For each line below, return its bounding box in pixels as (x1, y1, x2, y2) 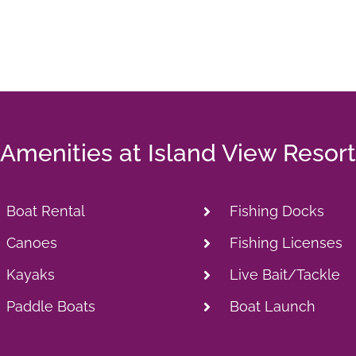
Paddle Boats (6, 297, 95, 315)
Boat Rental (6, 202, 85, 219)
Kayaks (6, 265, 55, 283)
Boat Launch (229, 297, 315, 315)
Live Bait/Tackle (229, 265, 340, 283)
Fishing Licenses (229, 234, 342, 251)
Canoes (6, 234, 57, 251)
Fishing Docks (229, 202, 324, 219)
